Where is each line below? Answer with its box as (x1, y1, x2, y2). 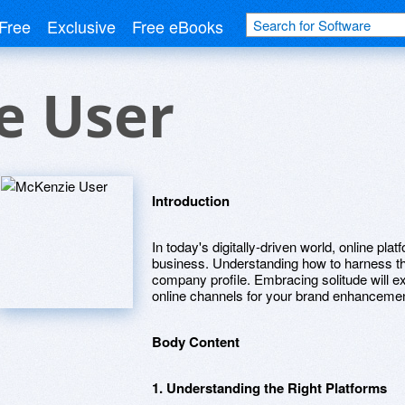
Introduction (152, 191, 230, 211)
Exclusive (47, 14, 116, 38)
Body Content (152, 332, 240, 352)
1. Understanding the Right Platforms (152, 378, 387, 398)
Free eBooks (132, 14, 223, 38)
